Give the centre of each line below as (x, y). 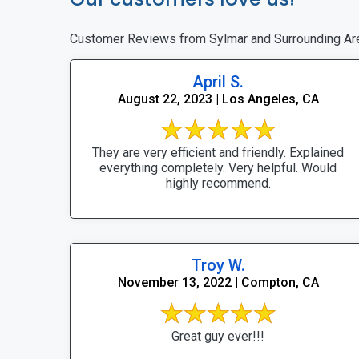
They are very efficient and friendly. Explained (218, 152)
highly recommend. (218, 183)
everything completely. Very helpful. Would (218, 167)
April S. (218, 81)
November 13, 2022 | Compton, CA (218, 282)
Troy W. (218, 265)
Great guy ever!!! (234, 336)
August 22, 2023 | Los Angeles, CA (218, 99)
